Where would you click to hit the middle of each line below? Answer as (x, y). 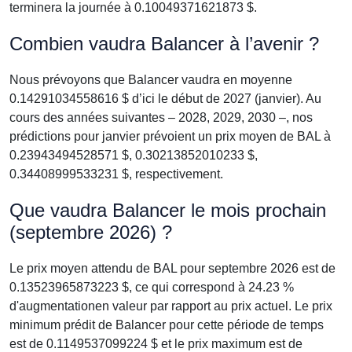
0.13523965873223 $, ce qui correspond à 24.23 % (152, 287)
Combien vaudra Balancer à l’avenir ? (164, 44)
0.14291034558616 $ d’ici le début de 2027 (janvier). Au (165, 99)
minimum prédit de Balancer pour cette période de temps (167, 325)
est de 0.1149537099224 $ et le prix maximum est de (156, 344)
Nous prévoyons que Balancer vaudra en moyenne (151, 80)
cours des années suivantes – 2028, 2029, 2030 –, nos (161, 117)
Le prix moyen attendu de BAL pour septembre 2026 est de (172, 268)
